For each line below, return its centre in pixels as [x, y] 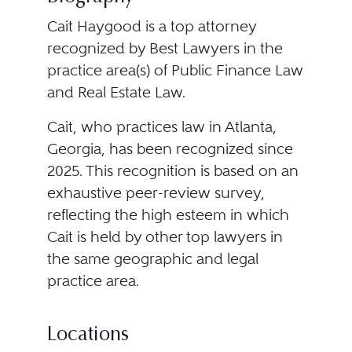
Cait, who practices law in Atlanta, [161, 127]
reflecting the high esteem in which [168, 215]
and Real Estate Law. [116, 92]
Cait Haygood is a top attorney [151, 26]
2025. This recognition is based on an [172, 171]
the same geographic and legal [152, 259]
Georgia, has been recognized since [170, 149]
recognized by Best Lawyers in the [165, 48]
